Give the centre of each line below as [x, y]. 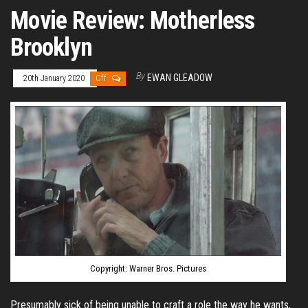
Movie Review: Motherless [133, 20]
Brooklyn [52, 47]
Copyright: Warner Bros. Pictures [148, 268]
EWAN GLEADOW [180, 77]
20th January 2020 [55, 78]
